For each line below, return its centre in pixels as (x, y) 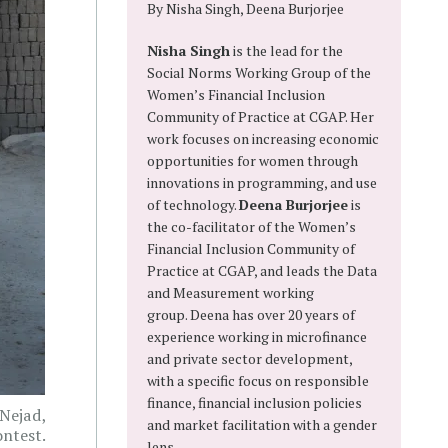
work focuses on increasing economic (263, 138)
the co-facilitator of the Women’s (251, 226)
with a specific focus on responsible (258, 380)
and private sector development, (249, 358)
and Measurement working (230, 292)
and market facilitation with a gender (262, 424)
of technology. (193, 204)
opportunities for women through (252, 160)
